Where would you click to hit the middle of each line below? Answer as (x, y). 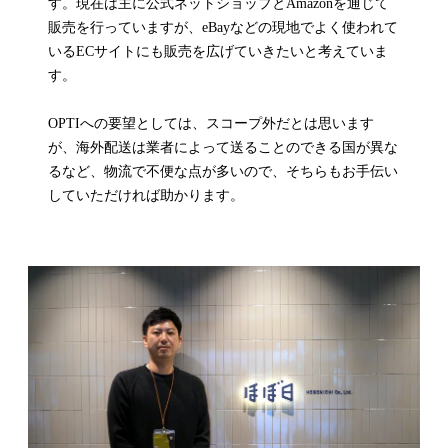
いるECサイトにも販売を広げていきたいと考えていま (218, 51)
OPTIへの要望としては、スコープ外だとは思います (211, 123)
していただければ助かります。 (146, 195)
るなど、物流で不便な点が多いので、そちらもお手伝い (223, 171)
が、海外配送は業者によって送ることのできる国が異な (223, 147)
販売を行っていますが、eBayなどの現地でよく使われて (223, 27)
